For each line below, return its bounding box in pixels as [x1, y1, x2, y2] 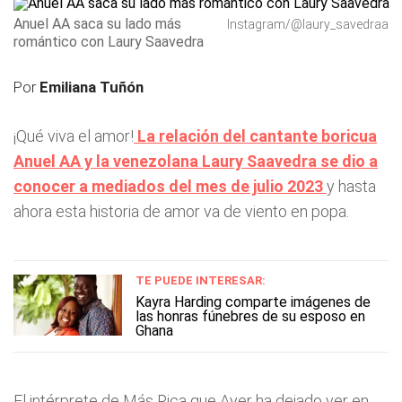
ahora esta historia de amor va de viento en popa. [13, 202, 349, 221]
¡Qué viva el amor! [13, 127, 134, 145]
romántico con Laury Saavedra [13, 33, 204, 50]
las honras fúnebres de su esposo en [135, 308, 365, 325]
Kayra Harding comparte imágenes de [135, 293, 371, 310]
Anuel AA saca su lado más [13, 15, 181, 32]
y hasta [327, 177, 376, 196]
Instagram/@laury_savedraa [227, 17, 389, 31]
